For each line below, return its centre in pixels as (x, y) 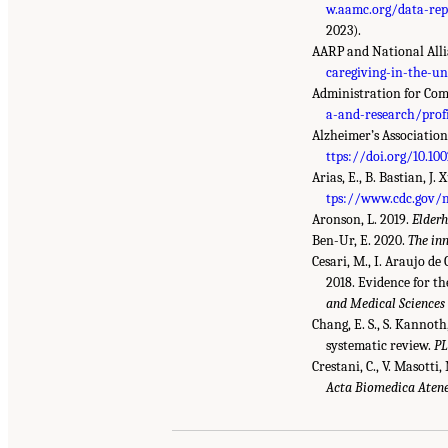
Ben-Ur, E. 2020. (360, 240)
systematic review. (380, 345)
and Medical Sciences (386, 303)
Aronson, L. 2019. (362, 219)
